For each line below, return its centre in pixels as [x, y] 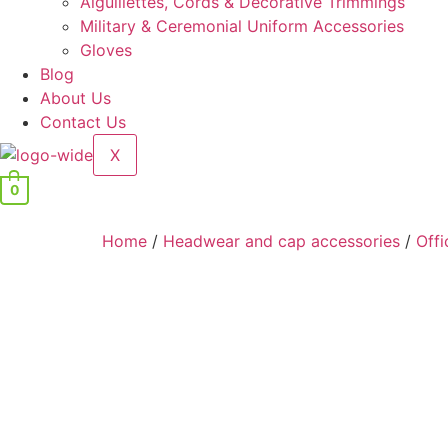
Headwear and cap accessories [281, 240]
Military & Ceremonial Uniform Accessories [242, 26]
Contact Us [83, 122]
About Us [75, 98]
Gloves [106, 50]
